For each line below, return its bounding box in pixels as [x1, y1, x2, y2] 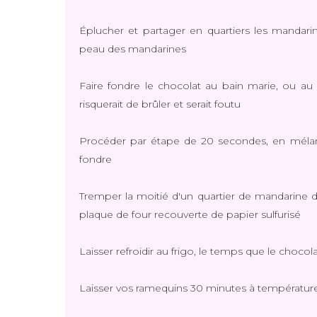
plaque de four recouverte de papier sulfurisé [79, 208, 301, 221]
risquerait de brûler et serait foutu [79, 98, 241, 110]
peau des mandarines [79, 42, 186, 55]
